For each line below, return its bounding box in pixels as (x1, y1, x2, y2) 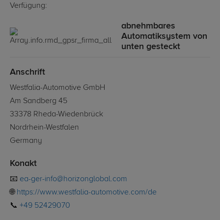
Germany (10, 137, 42, 145)
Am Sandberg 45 (10, 97, 67, 106)
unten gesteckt (121, 42, 180, 52)
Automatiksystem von (121, 32, 207, 41)
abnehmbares (121, 22, 175, 31)
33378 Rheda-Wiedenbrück (10, 110, 103, 119)
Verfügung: (10, 2, 47, 10)
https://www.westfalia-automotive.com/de (17, 189, 157, 197)
